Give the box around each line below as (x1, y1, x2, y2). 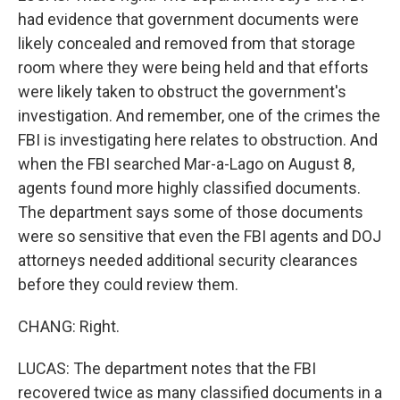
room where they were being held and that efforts (18, 58, 369, 77)
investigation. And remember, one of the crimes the (18, 106, 380, 125)
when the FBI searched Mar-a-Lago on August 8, (18, 154, 354, 173)
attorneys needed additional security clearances (18, 251, 358, 270)
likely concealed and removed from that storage (18, 34, 355, 53)
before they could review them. (18, 275, 238, 294)
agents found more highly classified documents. (18, 179, 361, 197)
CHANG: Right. (18, 317, 120, 336)
